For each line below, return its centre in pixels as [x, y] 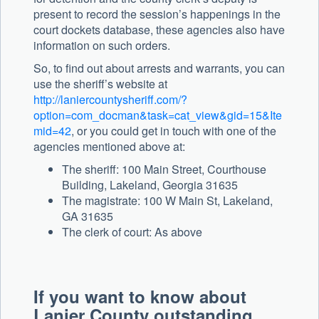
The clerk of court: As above [132, 232]
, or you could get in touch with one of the [174, 131]
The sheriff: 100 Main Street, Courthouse [164, 169]
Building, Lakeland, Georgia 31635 [150, 185]
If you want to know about [140, 297]
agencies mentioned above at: [109, 147]
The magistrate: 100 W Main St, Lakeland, [167, 201]
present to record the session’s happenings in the [157, 14]
